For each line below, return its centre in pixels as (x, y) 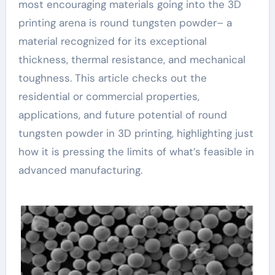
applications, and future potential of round (122, 114)
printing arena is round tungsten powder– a (125, 22)
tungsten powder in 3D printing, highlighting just (136, 133)
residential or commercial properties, (109, 96)
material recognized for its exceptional (112, 41)
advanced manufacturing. (80, 170)
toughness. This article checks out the (112, 78)
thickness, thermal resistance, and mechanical (132, 59)
